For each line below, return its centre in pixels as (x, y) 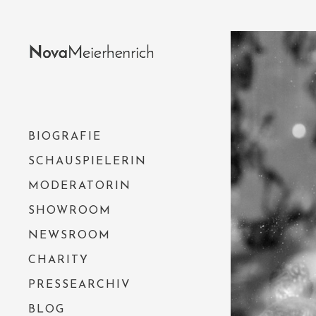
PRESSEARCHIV (80, 285)
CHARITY (59, 260)
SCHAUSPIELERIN (87, 161)
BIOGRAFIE (65, 136)
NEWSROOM (69, 235)
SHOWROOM (70, 211)
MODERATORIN (80, 186)
